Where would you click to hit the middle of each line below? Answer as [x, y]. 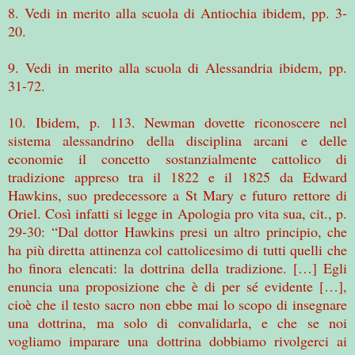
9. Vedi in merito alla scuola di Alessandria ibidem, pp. [177, 67]
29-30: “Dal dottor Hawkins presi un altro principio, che [177, 231]
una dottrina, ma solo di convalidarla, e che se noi [177, 322]
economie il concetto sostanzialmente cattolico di [177, 158]
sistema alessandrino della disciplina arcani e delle [177, 140]
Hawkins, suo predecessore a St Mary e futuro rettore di [177, 195]
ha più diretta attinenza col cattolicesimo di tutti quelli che [177, 249]
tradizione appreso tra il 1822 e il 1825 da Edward [177, 176]
